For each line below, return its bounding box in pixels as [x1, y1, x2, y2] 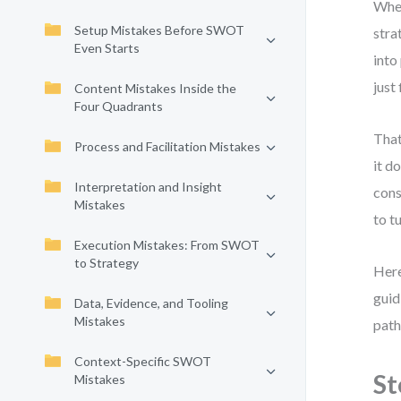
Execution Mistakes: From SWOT [74, 237, 260, 252]
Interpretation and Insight [74, 179, 222, 194]
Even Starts [74, 40, 140, 55]
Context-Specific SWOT [74, 354, 211, 369]
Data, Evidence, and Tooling [74, 295, 228, 311]
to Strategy [74, 255, 139, 270]
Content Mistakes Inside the [74, 81, 236, 96]
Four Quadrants [74, 98, 163, 114]
